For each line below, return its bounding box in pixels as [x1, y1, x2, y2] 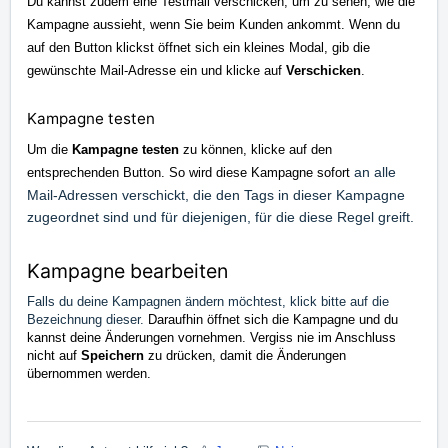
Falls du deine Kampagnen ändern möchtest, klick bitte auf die [27, 293, 389, 309]
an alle [350, 163, 396, 180]
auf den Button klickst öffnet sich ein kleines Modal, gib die [27, 39, 370, 55]
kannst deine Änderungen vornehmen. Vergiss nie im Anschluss [27, 329, 396, 345]
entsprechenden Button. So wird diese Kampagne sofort [27, 164, 350, 180]
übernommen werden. [27, 365, 151, 381]
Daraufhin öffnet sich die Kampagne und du [148, 311, 398, 327]
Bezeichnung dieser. [27, 311, 148, 327]
